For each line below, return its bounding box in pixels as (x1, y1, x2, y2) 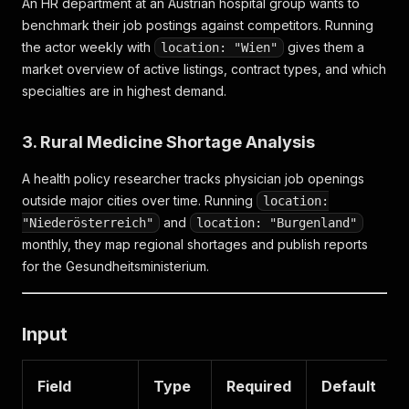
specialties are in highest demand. (22, 83, 226, 99)
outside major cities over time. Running (22, 193, 257, 208)
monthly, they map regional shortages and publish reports (22, 236, 368, 252)
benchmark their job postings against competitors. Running (22, 17, 373, 33)
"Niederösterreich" (22, 215, 153, 230)
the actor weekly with (22, 39, 154, 55)
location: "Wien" (161, 40, 278, 55)
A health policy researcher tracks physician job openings (22, 171, 364, 186)
